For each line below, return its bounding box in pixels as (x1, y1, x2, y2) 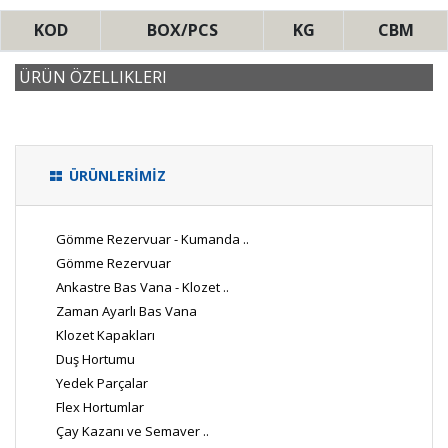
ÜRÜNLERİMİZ (69, 166, 166, 186)
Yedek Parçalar (56, 374, 148, 393)
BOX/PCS (146, 19, 218, 42)
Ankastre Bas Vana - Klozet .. (56, 278, 229, 297)
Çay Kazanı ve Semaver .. (56, 422, 209, 441)
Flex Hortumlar (56, 398, 144, 417)
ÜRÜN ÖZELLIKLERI (19, 66, 167, 89)
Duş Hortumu (56, 350, 135, 369)
